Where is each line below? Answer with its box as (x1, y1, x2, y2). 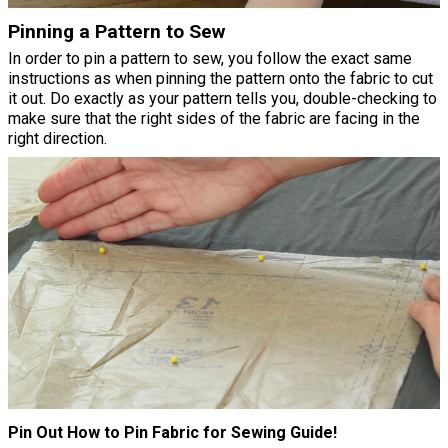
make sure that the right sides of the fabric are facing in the (8, 109, 420, 129)
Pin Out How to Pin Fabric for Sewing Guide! (8, 423, 337, 443)
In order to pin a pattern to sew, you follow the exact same (8, 49, 412, 69)
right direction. (8, 129, 107, 149)
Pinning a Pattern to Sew (8, 20, 225, 44)
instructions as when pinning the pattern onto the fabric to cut (8, 69, 433, 89)
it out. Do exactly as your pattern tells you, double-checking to (8, 89, 437, 109)
